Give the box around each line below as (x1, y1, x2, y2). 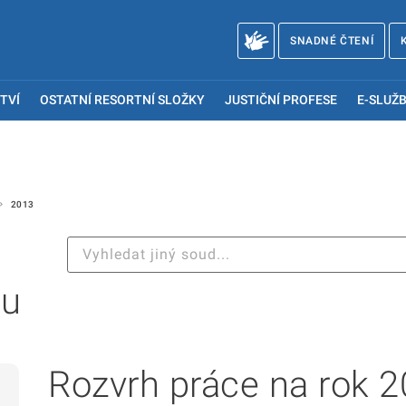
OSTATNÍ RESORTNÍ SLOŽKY (40, 92, 206, 108)
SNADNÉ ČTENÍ (289, 34, 374, 47)
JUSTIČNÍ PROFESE (224, 92, 337, 108)
